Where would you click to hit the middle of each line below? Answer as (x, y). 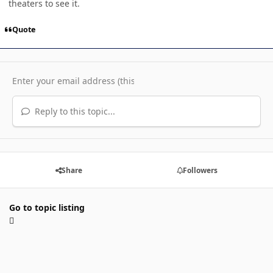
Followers (200, 170)
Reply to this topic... (73, 111)
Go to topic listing (47, 208)
